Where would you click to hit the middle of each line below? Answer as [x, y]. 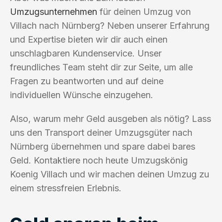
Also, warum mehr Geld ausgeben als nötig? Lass [111, 118]
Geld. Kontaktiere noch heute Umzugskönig [99, 160]
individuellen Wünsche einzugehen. [82, 95]
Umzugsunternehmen [54, 11]
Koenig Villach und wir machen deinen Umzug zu [110, 174]
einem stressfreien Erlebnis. [66, 188]
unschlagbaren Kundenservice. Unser [86, 53]
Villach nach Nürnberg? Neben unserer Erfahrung [110, 25]
